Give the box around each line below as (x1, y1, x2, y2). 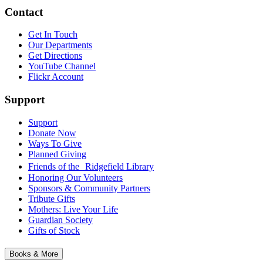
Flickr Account (28, 72, 83, 82)
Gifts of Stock (28, 225, 80, 235)
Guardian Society (28, 214, 93, 225)
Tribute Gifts (28, 193, 75, 204)
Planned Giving (28, 149, 86, 159)
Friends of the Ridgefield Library (28, 161, 154, 171)
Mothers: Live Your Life (28, 204, 118, 214)
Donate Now (28, 127, 76, 138)
